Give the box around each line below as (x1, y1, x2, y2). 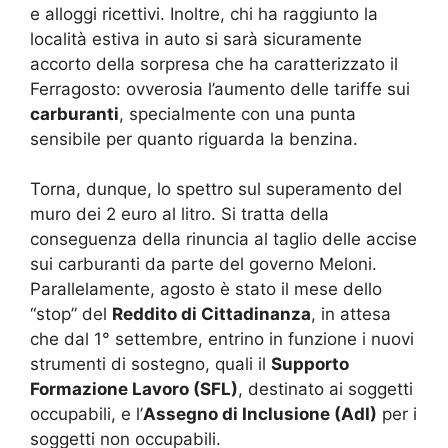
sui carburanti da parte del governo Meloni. (30, 254, 377, 275)
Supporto (271, 354, 349, 375)
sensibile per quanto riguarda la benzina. (30, 128, 358, 149)
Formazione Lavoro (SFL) (30, 379, 238, 400)
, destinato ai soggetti (238, 379, 413, 400)
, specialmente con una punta (119, 103, 356, 124)
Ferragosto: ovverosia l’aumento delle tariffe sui (30, 78, 410, 99)
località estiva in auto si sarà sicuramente (30, 28, 362, 49)
